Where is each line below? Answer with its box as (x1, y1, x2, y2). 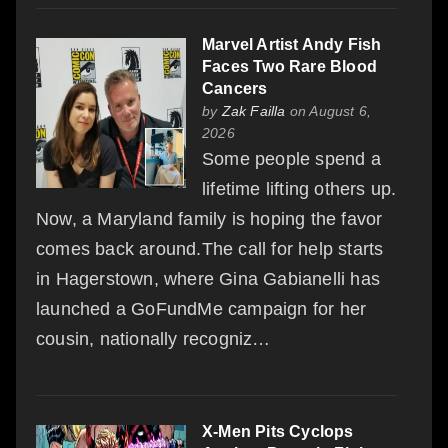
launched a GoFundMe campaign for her (36, 298, 367, 319)
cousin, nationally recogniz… (36, 328, 271, 349)
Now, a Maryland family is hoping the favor (36, 208, 383, 229)
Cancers (202, 79, 268, 97)
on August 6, (285, 102, 372, 119)
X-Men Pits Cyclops (202, 422, 354, 440)
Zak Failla (221, 102, 286, 119)
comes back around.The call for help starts (36, 238, 384, 259)
